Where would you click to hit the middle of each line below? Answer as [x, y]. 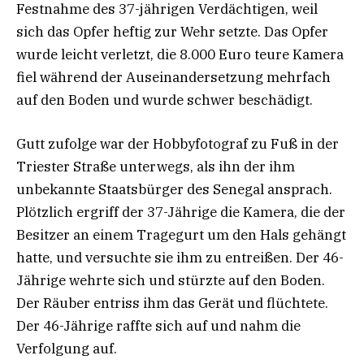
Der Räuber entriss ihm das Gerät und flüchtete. [172, 303]
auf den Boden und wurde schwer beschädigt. [165, 100]
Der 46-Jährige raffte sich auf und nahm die [158, 326]
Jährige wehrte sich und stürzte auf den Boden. [171, 281]
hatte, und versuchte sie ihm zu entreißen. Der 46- [180, 258]
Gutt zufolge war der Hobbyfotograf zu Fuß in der [178, 144]
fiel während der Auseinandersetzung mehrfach [173, 77]
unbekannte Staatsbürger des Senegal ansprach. [174, 190]
